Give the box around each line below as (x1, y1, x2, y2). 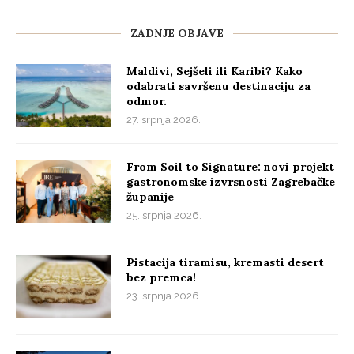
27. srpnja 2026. (126, 114, 201, 126)
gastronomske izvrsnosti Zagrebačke (126, 175, 335, 190)
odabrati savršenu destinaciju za (126, 79, 311, 94)
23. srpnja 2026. (126, 290, 201, 303)
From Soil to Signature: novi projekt (126, 160, 334, 175)
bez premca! (126, 270, 196, 285)
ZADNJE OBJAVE (130, 26, 224, 41)
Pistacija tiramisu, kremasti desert (126, 255, 324, 270)
